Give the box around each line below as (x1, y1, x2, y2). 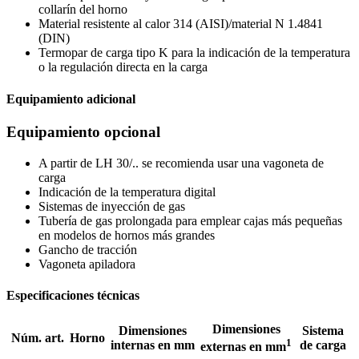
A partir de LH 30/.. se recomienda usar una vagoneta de (38, 155, 324, 170)
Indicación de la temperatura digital (38, 184, 216, 199)
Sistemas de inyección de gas (38, 199, 185, 213)
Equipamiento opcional (6, 123, 160, 140)
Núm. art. (11, 331, 64, 345)
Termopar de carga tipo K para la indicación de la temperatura (38, 46, 350, 60)
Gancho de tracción (38, 242, 137, 256)
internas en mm (110, 338, 195, 353)
